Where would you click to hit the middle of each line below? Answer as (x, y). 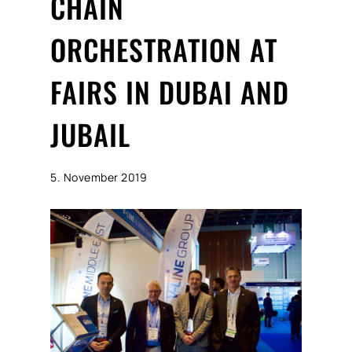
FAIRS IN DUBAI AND (170, 91)
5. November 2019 (99, 177)
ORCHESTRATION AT (164, 49)
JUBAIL (90, 134)
